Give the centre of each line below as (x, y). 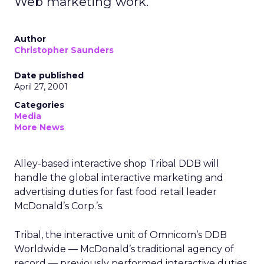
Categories (39, 105)
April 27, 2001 (41, 87)
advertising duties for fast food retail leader (115, 192)
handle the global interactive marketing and (119, 178)
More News (39, 127)
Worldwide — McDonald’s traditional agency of (124, 249)
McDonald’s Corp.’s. (59, 206)
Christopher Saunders (64, 50)
